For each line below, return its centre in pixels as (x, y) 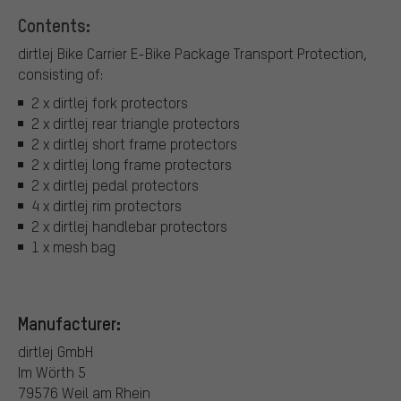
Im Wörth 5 (52, 372)
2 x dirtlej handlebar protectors (129, 226)
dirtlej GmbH (55, 352)
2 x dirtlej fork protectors (110, 102)
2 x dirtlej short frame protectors (134, 143)
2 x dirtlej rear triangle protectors (136, 123)
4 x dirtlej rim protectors (107, 205)
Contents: (54, 26)
